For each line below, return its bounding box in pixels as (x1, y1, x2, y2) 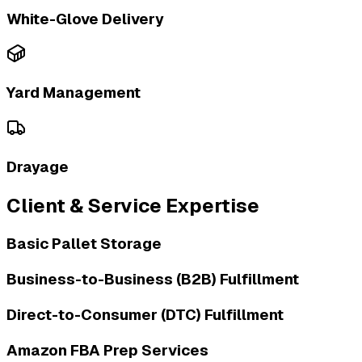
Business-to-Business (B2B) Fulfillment (6, 269, 299, 290)
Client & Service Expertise (6, 192, 259, 218)
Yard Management (6, 82, 141, 103)
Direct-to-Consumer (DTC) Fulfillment (6, 304, 284, 325)
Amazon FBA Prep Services (6, 339, 208, 360)
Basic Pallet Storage (6, 234, 162, 255)
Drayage (6, 156, 69, 177)
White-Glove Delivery (6, 8, 164, 29)
